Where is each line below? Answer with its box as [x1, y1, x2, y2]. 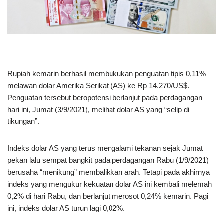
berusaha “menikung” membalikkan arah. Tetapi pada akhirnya [7, 168, 210, 177]
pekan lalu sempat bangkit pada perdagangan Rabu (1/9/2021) [7, 156, 209, 165]
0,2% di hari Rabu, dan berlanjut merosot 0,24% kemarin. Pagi [7, 192, 208, 201]
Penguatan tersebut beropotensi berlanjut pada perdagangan [7, 93, 202, 102]
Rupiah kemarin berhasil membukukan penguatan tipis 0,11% [7, 69, 206, 78]
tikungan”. [7, 117, 39, 126]
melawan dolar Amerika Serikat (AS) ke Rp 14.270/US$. [7, 81, 189, 90]
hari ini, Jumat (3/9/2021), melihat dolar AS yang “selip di [7, 105, 189, 114]
